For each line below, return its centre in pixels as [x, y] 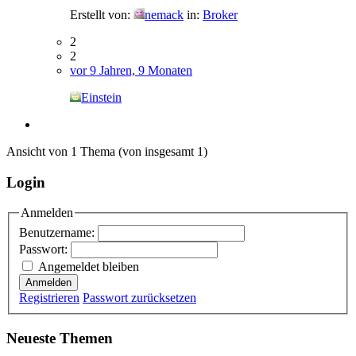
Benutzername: [58, 232]
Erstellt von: [102, 14]
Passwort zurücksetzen [139, 297]
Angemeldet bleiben [89, 266]
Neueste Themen [60, 338]
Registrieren [49, 297]
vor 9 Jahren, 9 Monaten [131, 70]
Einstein [101, 97]
